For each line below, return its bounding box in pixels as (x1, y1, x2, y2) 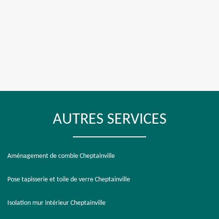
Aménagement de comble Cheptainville (7, 153, 115, 160)
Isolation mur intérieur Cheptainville (7, 199, 106, 207)
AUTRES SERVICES (52, 112, 167, 128)
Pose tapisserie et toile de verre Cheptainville (7, 176, 130, 183)
